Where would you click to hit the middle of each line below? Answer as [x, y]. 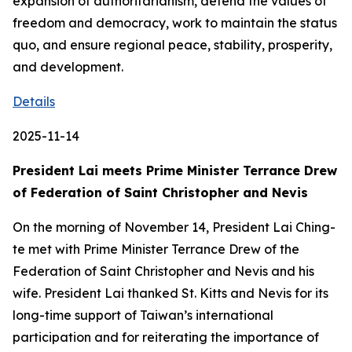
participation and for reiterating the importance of [166, 337]
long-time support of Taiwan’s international [143, 315]
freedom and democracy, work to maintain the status [175, 23]
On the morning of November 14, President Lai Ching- [174, 227]
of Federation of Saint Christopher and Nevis [160, 192]
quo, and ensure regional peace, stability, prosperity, [172, 45]
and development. [68, 67]
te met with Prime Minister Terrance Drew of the [156, 249]
